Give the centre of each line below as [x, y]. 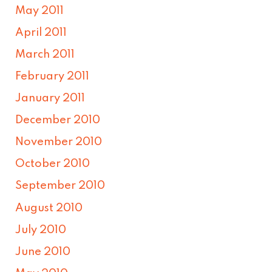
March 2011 [45, 54]
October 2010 [53, 164]
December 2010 [58, 121]
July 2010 [41, 230]
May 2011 [40, 11]
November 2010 [59, 142]
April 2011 [41, 32]
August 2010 [49, 208]
